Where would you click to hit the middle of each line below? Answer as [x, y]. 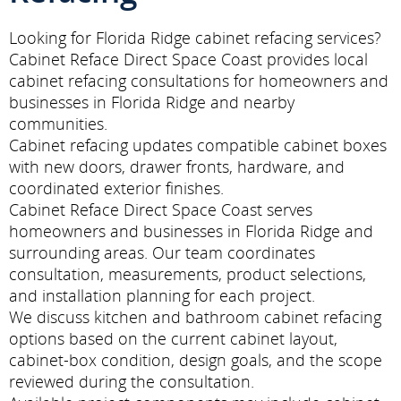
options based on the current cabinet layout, [173, 338]
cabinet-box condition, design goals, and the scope [196, 360]
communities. [58, 124]
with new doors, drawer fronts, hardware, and [177, 166]
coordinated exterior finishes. [116, 188]
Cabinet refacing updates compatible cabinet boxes [198, 145]
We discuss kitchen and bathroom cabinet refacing [195, 317]
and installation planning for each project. [162, 295]
